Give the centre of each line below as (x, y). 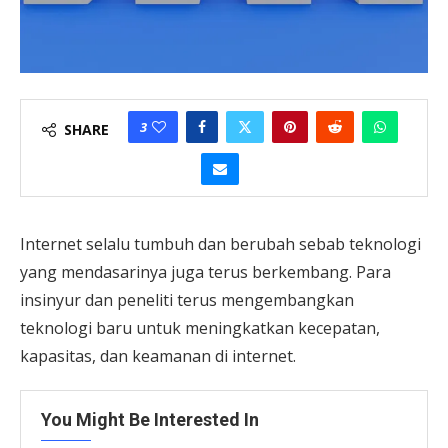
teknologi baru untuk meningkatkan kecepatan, (200, 328)
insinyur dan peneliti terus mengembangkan (187, 300)
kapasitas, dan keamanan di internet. (158, 356)
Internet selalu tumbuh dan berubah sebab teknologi (220, 244)
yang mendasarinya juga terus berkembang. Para (205, 272)
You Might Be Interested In (150, 420)
